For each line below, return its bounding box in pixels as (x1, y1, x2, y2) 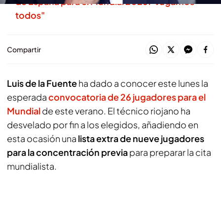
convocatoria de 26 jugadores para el (48, 91, 206, 103)
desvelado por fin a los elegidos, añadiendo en (7, 119, 198, 130)
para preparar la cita (128, 147, 211, 158)
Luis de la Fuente (7, 77, 77, 89)
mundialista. (7, 160, 57, 172)
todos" (15, 9, 45, 21)
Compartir (7, 45, 41, 54)
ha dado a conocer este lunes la (77, 77, 208, 89)
